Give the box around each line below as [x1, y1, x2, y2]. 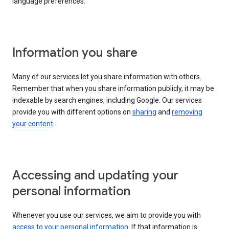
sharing [132, 108, 156, 117]
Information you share [12, 45, 138, 61]
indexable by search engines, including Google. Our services [12, 96, 202, 105]
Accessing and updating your [12, 168, 178, 184]
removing [172, 108, 202, 117]
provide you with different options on [12, 108, 132, 117]
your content [12, 120, 53, 128]
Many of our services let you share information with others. [12, 73, 201, 81]
